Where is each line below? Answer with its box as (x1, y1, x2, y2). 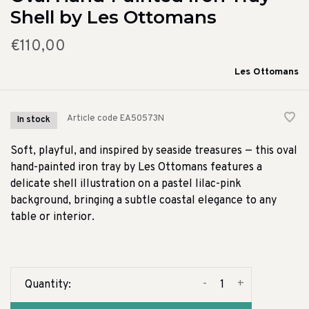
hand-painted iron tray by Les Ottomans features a (10, 161, 262, 175)
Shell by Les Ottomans (10, 6, 217, 29)
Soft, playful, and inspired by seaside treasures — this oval (10, 144, 297, 159)
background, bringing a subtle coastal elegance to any (10, 194, 277, 208)
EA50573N (118, 113, 164, 125)
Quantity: (25, 278, 71, 292)
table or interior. (10, 210, 94, 225)
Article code (67, 113, 118, 125)
